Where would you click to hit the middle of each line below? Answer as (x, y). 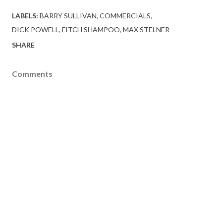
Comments (32, 73)
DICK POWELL (35, 29)
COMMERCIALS (125, 15)
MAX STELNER (146, 29)
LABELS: (25, 15)
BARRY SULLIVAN (68, 15)
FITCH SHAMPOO (91, 29)
